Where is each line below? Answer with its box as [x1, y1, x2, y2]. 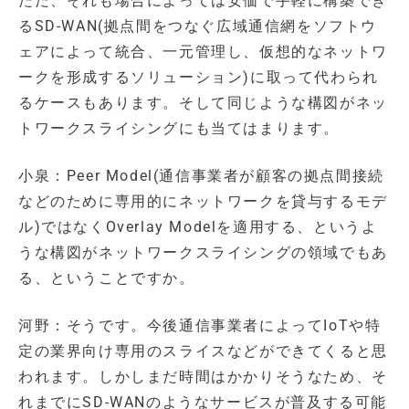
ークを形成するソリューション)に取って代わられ [18, 68, 379, 87]
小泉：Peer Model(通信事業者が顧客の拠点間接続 [18, 167, 384, 185]
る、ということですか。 [18, 269, 195, 288]
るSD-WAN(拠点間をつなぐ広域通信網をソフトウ [18, 17, 377, 36]
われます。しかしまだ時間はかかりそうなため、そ [18, 368, 388, 386]
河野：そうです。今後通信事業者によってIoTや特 [18, 317, 382, 335]
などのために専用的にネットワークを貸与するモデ [18, 193, 388, 211]
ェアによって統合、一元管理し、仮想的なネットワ [18, 43, 388, 61]
